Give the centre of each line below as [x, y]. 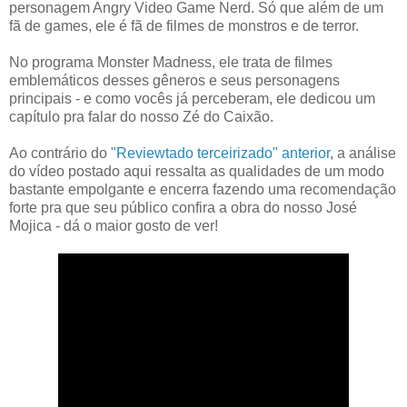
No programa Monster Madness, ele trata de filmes [171, 63]
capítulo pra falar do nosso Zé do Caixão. [141, 117]
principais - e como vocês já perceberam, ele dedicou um [192, 99]
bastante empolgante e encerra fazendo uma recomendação [203, 190]
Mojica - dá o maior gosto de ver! [114, 226]
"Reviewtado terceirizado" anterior [220, 154]
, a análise [363, 154]
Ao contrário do [60, 154]
